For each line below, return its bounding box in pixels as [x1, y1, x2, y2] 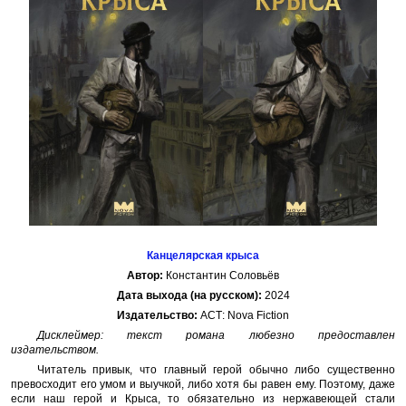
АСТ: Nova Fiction [198, 308, 289, 322]
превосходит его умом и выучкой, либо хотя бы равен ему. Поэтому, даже [11, 377, 395, 391]
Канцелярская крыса [147, 248, 259, 262]
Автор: [127, 268, 163, 282]
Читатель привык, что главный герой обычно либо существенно [36, 362, 395, 376]
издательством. [11, 343, 99, 356]
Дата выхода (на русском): [116, 288, 262, 302]
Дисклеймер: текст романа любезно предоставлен [36, 328, 395, 342]
